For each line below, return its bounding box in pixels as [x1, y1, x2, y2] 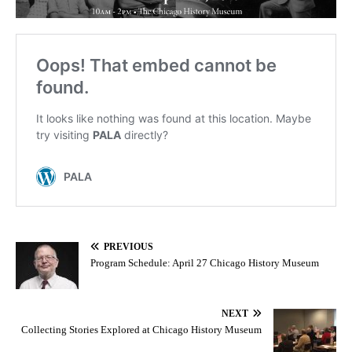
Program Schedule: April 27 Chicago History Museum [90, 256, 319, 269]
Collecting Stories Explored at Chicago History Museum [21, 323, 262, 335]
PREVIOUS [104, 240, 153, 252]
